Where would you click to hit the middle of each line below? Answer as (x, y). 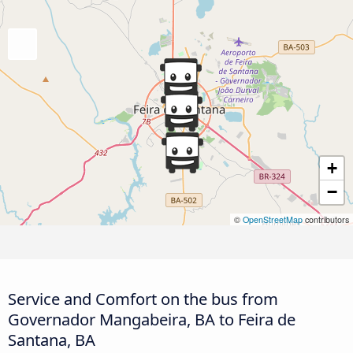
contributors (326, 220)
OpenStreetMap (273, 220)
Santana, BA (52, 339)
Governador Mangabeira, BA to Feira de (152, 319)
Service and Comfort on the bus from (143, 298)
